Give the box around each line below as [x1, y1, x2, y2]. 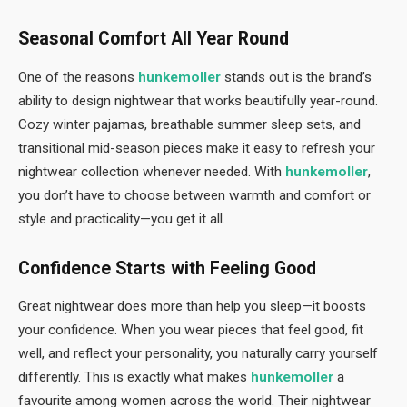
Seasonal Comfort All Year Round [18, 28, 289, 50]
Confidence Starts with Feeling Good [18, 257, 316, 279]
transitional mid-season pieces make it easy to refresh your [18, 140, 375, 157]
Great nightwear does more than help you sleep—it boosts [18, 298, 366, 315]
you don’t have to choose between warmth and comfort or [18, 187, 371, 204]
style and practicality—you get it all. [18, 211, 225, 228]
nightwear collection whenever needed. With [18, 164, 285, 181]
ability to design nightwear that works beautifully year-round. [18, 93, 378, 110]
